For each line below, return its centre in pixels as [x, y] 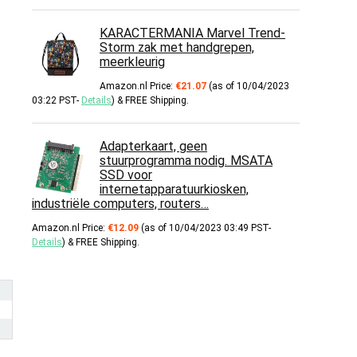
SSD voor [126, 175]
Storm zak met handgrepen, [177, 47]
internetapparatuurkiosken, [174, 189]
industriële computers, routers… [120, 204]
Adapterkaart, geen [153, 146]
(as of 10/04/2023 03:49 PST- [205, 228]
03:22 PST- [57, 100]
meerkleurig [132, 62]
